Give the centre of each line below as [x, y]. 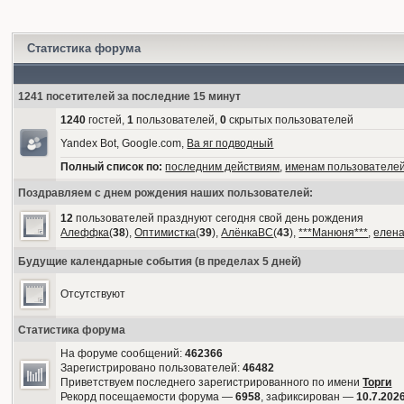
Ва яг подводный [230, 143]
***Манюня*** [334, 233]
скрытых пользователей [290, 120]
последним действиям [223, 167]
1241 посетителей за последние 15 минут [130, 96]
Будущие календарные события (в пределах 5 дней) [160, 262]
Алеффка [85, 233]
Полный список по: [112, 167]
